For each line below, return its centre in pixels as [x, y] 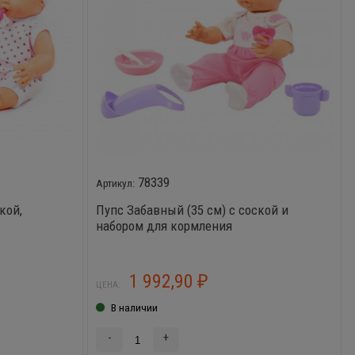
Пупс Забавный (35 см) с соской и [193, 210]
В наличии [134, 308]
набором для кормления [164, 225]
